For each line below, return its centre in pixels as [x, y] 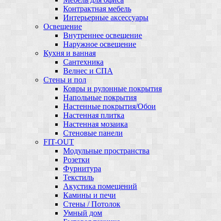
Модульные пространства [106, 150]
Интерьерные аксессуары [106, 17]
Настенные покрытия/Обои [110, 106]
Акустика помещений [100, 186]
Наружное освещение [100, 44]
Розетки [76, 159]
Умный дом [83, 213]
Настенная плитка [94, 115]
